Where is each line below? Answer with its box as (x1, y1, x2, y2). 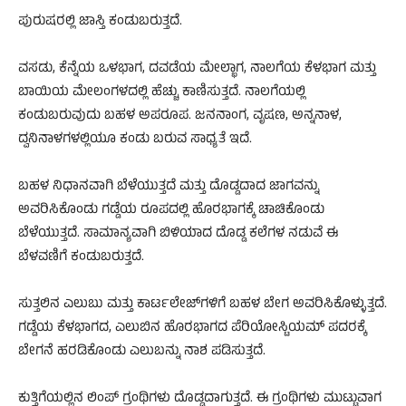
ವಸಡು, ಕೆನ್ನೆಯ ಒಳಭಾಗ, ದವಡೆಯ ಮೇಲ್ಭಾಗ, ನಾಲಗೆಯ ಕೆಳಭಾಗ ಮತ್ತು (18, 57, 376, 81)
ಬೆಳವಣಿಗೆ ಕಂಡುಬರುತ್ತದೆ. (18, 246, 144, 269)
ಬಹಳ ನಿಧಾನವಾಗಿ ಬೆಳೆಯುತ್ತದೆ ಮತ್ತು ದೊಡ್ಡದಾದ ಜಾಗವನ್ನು (18, 175, 319, 198)
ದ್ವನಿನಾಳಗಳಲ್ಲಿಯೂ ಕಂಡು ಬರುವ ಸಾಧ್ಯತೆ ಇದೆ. (18, 128, 252, 151)
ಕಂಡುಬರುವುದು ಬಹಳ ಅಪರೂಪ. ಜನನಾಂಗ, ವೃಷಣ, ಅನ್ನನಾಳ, (18, 104, 342, 128)
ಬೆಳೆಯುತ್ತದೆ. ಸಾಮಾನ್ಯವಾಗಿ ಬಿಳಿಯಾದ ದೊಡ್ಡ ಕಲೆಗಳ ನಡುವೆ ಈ (18, 222, 338, 246)
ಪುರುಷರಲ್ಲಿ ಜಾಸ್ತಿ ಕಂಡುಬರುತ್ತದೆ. (18, 10, 182, 34)
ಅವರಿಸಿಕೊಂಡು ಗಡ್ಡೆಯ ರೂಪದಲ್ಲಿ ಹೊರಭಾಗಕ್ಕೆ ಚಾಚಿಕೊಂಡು (18, 198, 324, 222)
